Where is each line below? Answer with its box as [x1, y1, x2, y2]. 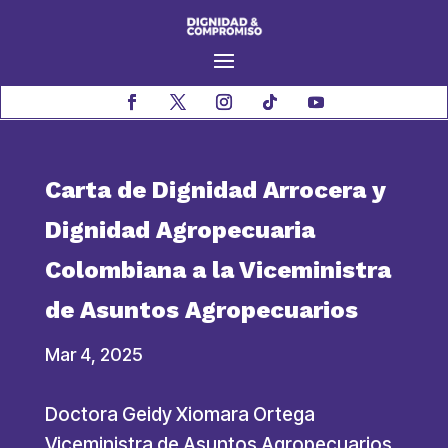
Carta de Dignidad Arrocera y [44, 176, 385, 205]
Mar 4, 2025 [44, 344, 143, 366]
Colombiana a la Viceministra [44, 256, 391, 285]
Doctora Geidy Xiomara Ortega [44, 403, 315, 427]
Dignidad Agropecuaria [44, 216, 315, 245]
